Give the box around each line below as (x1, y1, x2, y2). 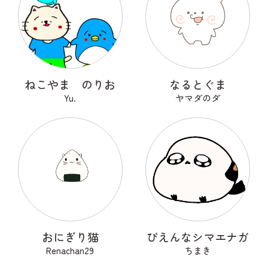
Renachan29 (46, 244, 95, 257)
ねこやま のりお (25, 75, 116, 92)
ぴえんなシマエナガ (147, 229, 249, 245)
